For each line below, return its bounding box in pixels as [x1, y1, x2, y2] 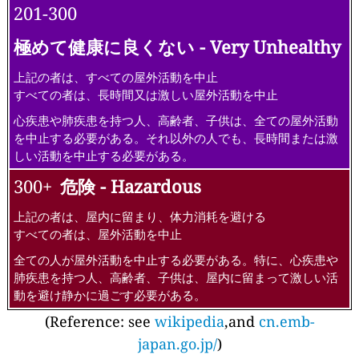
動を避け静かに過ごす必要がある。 [14, 287, 206, 304]
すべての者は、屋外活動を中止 [14, 226, 182, 243]
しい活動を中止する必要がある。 [14, 147, 194, 164]
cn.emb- [258, 312, 315, 332]
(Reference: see [44, 312, 155, 332]
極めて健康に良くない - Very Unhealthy [14, 35, 341, 59]
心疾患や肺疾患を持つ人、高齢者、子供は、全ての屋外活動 [14, 112, 338, 129]
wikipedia [154, 312, 224, 332]
